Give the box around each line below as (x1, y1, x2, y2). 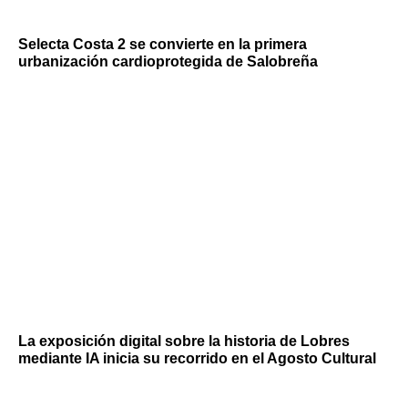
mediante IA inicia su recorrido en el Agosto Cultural (18, 351, 376, 367)
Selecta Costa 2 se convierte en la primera (18, 36, 307, 52)
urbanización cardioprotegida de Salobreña (18, 53, 318, 69)
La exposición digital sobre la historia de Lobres (18, 333, 350, 350)
